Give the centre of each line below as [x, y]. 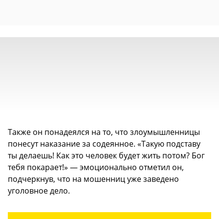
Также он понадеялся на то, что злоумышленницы [104, 132]
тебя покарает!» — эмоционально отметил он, [96, 167]
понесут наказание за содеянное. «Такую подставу [104, 143]
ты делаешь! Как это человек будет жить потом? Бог [106, 155]
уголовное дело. [39, 190]
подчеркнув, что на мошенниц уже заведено [93, 179]
